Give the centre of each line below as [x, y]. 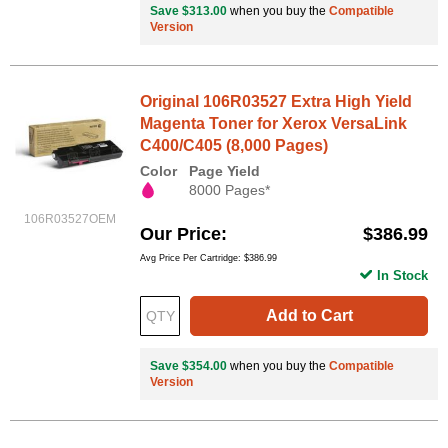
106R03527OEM [70, 218]
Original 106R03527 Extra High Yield [276, 101]
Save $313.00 [188, 10]
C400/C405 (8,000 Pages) [234, 145]
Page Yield [224, 170]
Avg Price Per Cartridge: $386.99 [208, 257]
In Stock [402, 275]
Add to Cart [309, 315]
